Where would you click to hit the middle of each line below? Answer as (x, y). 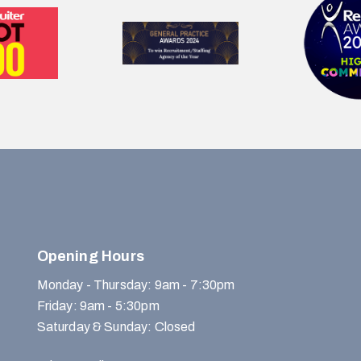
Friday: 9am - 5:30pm (98, 306)
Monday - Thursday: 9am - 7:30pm (136, 285)
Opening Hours (90, 257)
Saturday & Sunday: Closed (116, 327)
